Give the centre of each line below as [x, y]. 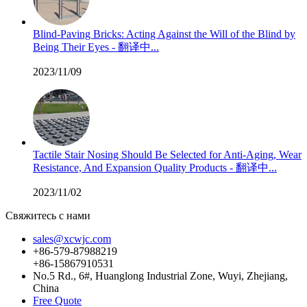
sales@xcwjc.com [72, 239]
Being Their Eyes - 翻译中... [96, 47]
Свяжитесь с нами [48, 216]
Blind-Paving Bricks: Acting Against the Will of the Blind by [164, 34]
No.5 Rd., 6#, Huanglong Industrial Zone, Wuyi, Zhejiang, [160, 276]
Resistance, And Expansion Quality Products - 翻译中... [155, 168]
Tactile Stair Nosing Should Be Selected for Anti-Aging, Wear [167, 155]
